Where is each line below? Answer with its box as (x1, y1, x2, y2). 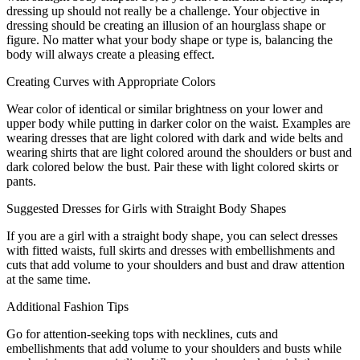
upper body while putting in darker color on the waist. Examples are (6, 117, 350, 131)
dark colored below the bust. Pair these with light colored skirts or (6, 160, 338, 174)
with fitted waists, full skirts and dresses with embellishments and (6, 243, 335, 258)
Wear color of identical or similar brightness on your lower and (6, 102, 323, 117)
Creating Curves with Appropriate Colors (6, 75, 215, 89)
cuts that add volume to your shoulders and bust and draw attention (6, 258, 345, 272)
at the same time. (6, 272, 91, 287)
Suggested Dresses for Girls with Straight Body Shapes (6, 202, 286, 216)
